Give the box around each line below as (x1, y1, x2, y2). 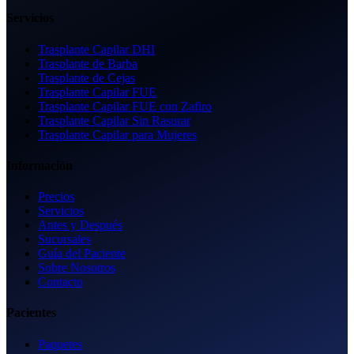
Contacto (38, 275, 83, 289)
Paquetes (38, 337, 82, 351)
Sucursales (38, 232, 91, 247)
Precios (38, 190, 74, 204)
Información (6, 158, 73, 172)
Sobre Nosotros (38, 261, 115, 275)
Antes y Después (38, 218, 122, 232)
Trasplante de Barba (38, 56, 137, 70)
